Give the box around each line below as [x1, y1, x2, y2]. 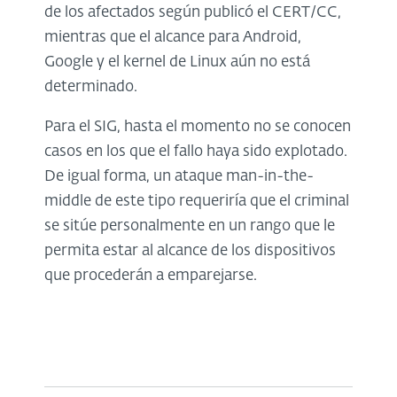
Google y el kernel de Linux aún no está [44, 54, 310, 70]
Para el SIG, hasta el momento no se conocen [44, 119, 351, 135]
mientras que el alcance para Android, [44, 29, 301, 45]
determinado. [44, 79, 137, 95]
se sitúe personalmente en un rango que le [44, 218, 335, 234]
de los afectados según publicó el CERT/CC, [44, 4, 341, 20]
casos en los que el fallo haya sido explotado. [44, 144, 347, 160]
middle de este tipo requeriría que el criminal [44, 193, 349, 209]
